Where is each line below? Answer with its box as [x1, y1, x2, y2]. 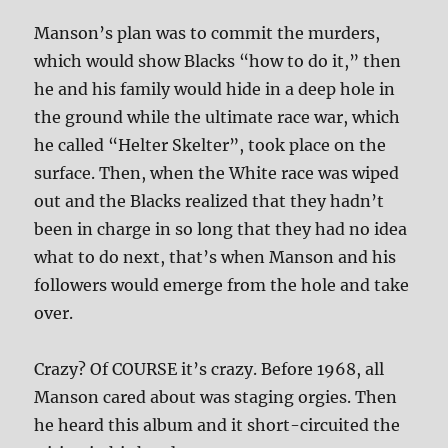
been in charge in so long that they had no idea [34, 219, 408, 240]
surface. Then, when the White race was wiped [34, 163, 400, 184]
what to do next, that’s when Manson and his [34, 247, 397, 268]
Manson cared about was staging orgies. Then [34, 387, 398, 408]
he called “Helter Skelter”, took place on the [34, 135, 387, 156]
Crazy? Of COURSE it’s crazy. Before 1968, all [34, 359, 385, 380]
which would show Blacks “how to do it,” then [34, 51, 402, 72]
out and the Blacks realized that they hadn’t [34, 191, 385, 212]
